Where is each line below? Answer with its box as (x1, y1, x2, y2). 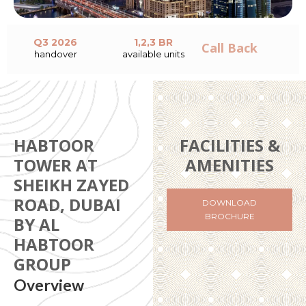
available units (122, 48, 184, 59)
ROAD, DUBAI (14, 193, 121, 216)
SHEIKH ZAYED (14, 173, 129, 196)
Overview (14, 275, 84, 294)
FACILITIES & (179, 134, 280, 156)
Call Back (201, 40, 258, 56)
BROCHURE (204, 211, 255, 221)
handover (33, 48, 77, 59)
